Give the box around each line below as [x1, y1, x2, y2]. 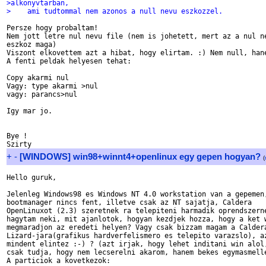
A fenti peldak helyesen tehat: [7, 57, 131, 65]
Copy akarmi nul [7, 74, 69, 82]
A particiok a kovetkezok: [7, 256, 110, 265]
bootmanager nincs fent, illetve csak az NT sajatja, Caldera [7, 198, 252, 207]
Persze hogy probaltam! [7, 24, 98, 32]
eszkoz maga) [7, 40, 56, 49]
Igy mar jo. [7, 107, 52, 115]
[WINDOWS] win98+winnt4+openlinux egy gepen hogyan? [20, 151, 261, 161]
